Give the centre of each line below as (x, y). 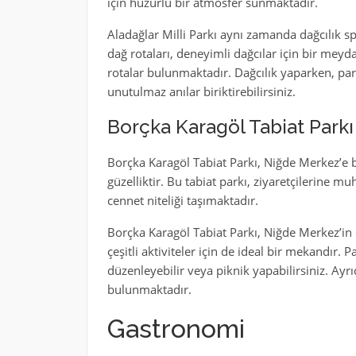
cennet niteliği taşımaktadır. (182, 200)
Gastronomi (176, 329)
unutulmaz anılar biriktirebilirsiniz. (201, 91)
